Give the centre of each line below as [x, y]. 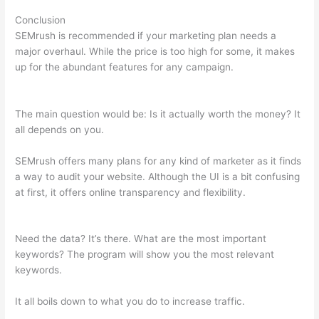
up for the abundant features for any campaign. [126, 67]
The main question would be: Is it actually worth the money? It [158, 114]
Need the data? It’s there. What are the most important [141, 239]
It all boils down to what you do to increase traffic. [130, 302]
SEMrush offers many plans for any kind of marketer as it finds [158, 161]
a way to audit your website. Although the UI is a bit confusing [158, 176]
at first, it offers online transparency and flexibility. [132, 192]
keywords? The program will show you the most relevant [145, 255]
